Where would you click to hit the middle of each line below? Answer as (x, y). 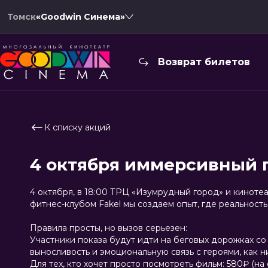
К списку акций (77, 127)
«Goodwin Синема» (80, 16)
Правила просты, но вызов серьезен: (109, 228)
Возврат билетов (204, 62)
